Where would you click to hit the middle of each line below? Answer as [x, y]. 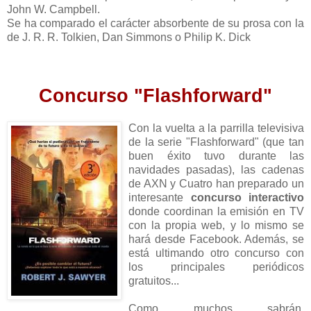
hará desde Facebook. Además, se [216, 239]
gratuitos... [154, 280]
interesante [160, 197]
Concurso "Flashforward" [155, 95]
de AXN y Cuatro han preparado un [216, 183]
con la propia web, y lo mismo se [216, 225]
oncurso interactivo [250, 197]
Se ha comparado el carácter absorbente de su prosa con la [155, 23]
